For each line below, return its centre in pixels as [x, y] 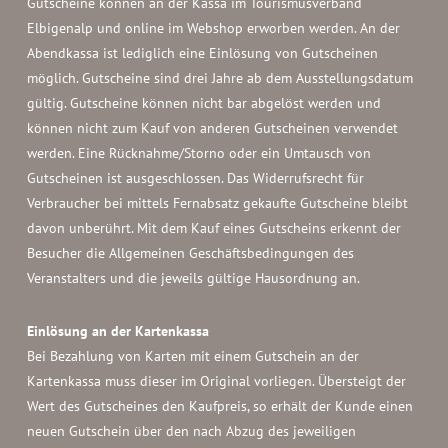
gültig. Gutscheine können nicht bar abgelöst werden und [203, 103]
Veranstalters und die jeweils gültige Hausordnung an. [193, 278]
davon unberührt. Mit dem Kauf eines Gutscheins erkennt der [213, 228]
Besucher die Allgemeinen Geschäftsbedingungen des [190, 253]
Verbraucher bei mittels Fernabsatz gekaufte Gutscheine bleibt [217, 203]
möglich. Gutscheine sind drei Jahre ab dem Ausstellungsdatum [219, 78]
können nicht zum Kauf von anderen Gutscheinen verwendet [212, 128]
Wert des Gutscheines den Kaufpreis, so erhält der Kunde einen [219, 406]
